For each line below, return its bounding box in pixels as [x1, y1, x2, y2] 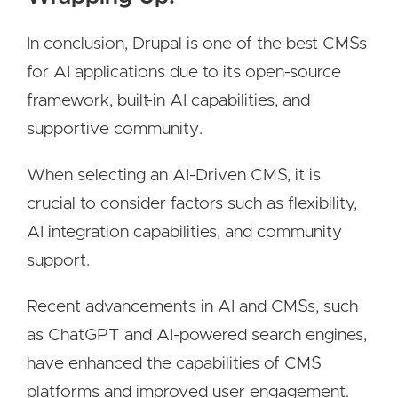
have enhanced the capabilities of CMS [27, 355, 322, 372]
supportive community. [27, 121, 203, 138]
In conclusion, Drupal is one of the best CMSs [27, 36, 367, 52]
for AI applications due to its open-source [27, 64, 341, 81]
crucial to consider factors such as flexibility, [27, 195, 357, 212]
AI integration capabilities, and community [27, 224, 342, 241]
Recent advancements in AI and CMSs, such [27, 298, 358, 315]
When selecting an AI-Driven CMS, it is [27, 167, 321, 184]
